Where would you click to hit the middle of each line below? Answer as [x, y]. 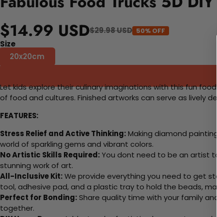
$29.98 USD [111, 31]
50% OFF [151, 31]
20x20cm [27, 57]
